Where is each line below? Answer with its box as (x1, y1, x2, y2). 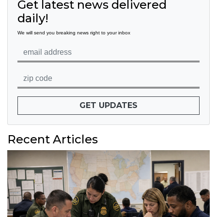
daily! (17, 11, 48, 26)
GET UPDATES (79, 101, 138, 110)
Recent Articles (7, 132, 98, 147)
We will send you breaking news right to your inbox (17, 30, 130, 36)
